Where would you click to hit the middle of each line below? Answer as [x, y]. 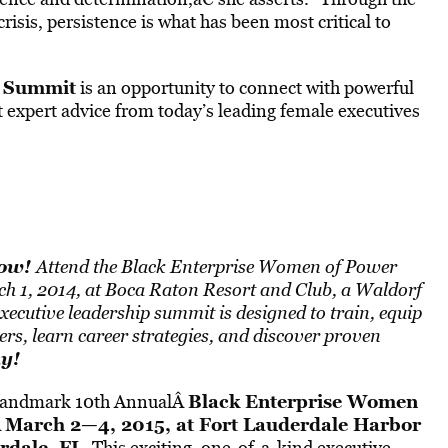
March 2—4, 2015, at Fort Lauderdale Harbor [212, 424]
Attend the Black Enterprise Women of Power [216, 266]
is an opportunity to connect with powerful [244, 87]
